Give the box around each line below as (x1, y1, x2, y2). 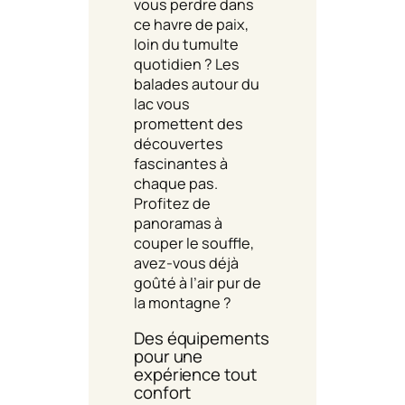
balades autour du (134, 73, 259, 94)
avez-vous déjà (134, 252, 239, 273)
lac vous (134, 93, 190, 114)
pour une (134, 344, 203, 369)
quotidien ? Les (134, 53, 240, 74)
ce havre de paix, (134, 14, 249, 34)
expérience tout (134, 363, 257, 387)
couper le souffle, (134, 232, 254, 253)
